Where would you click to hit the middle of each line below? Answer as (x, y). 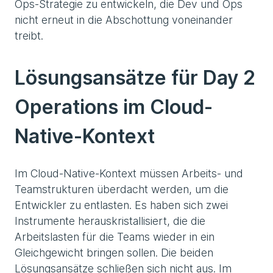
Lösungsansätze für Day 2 (135, 77)
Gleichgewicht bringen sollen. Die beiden (114, 252)
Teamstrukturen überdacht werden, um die (122, 189)
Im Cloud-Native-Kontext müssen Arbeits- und (129, 173)
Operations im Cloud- (114, 107)
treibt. (29, 35)
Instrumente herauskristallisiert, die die (110, 221)
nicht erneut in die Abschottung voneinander (124, 19)
